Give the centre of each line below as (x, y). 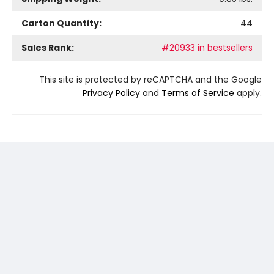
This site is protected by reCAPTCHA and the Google (150, 79)
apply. (248, 93)
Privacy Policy (111, 93)
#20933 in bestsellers (207, 47)
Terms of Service (198, 93)
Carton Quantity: (61, 23)
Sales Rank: (48, 47)
